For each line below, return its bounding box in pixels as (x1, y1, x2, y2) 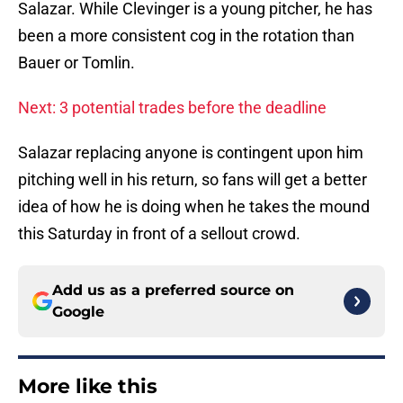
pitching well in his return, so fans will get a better (18, 170, 367, 190)
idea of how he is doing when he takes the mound (18, 197, 370, 217)
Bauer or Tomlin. (18, 53, 135, 73)
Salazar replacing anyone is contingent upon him (18, 143, 363, 163)
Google (52, 303, 104, 321)
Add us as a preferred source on (52, 282, 294, 300)
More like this (18, 374, 157, 399)
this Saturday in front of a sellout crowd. (18, 224, 300, 244)
